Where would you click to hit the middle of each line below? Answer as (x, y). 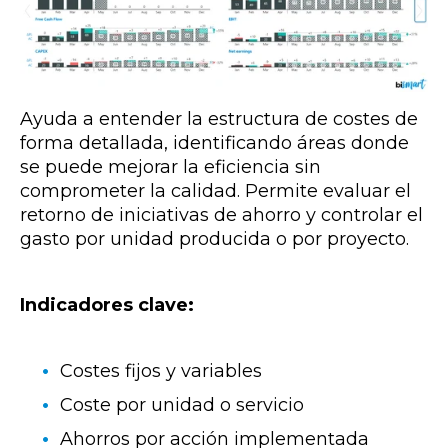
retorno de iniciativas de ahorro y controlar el (221, 214)
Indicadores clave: (107, 305)
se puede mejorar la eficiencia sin (170, 166)
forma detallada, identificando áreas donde (214, 142)
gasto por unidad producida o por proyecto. (214, 238)
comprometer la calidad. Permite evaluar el (215, 190)
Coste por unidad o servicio (182, 405)
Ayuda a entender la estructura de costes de (219, 118)
